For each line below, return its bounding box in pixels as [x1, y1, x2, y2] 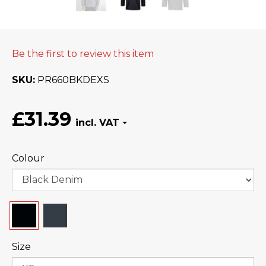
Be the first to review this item [12, 47, 154, 59]
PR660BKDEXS [37, 74, 109, 85]
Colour [12, 152, 45, 164]
